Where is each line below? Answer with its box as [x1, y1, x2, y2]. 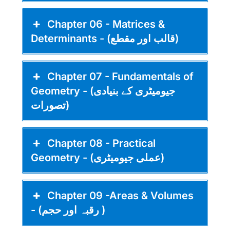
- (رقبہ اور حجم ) [99, 203, 105, 216]
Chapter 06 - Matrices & [47, 17, 165, 30]
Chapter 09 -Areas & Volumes [47, 189, 194, 202]
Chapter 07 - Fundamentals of [47, 70, 194, 83]
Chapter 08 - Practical [47, 137, 156, 149]
